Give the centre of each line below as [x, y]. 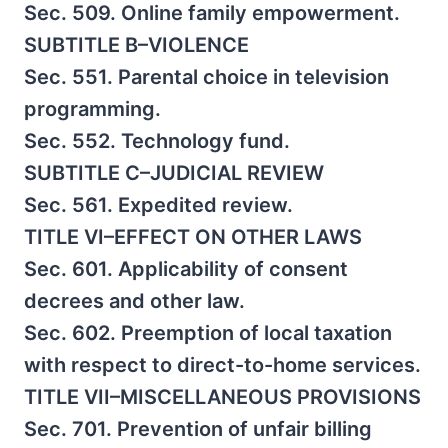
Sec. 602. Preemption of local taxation [208, 333]
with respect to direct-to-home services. [222, 365]
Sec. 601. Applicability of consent [186, 269]
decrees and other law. [134, 301]
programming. [92, 109]
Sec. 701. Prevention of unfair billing [198, 429]
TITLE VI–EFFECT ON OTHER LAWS [193, 237]
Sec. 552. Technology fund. [157, 141]
